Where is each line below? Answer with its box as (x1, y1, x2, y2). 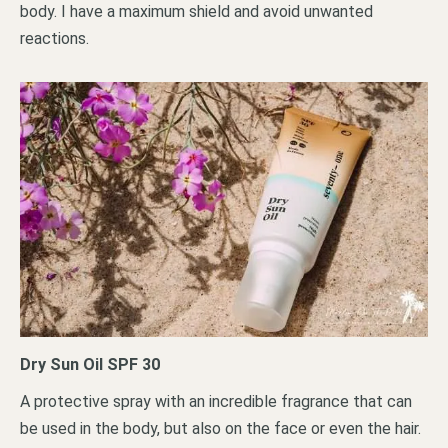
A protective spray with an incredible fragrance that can (20, 392, 412, 412)
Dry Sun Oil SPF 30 (20, 355, 160, 375)
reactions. (20, 28, 89, 48)
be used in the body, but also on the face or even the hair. (20, 419, 421, 439)
